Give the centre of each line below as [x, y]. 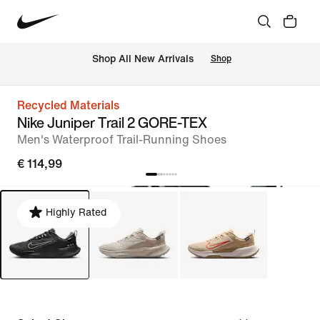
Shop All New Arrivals [142, 59]
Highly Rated [76, 212]
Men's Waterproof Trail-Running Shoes [122, 140]
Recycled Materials [68, 105]
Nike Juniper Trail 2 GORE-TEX [112, 122]
